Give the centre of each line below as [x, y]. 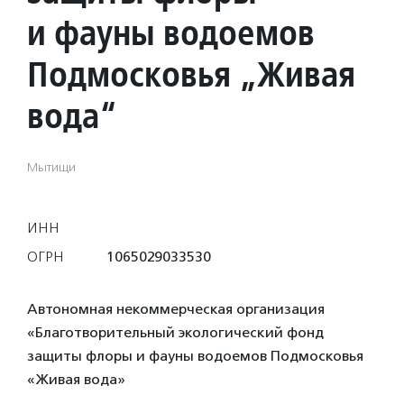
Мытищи [51, 167]
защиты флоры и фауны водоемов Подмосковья [195, 356]
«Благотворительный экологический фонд [175, 332]
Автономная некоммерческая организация [176, 309]
